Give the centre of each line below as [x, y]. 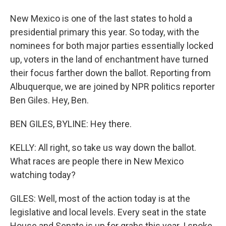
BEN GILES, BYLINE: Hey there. [71, 124]
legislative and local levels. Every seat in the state [108, 212]
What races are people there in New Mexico [97, 161]
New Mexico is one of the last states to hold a [101, 18]
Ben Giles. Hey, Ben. [49, 100]
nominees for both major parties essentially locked [112, 46]
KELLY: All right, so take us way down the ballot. [103, 148]
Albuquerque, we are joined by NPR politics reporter [112, 87]
